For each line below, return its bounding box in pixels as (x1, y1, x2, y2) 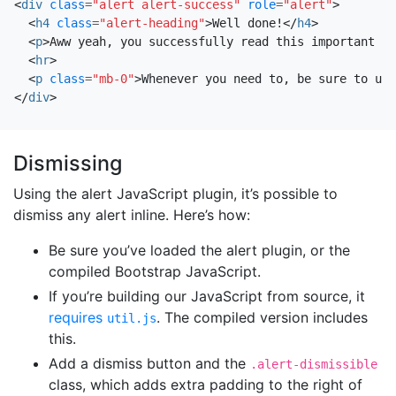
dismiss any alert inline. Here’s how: (13, 205, 250, 224)
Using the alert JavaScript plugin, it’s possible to (13, 184, 338, 202)
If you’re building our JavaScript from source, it (49, 286, 365, 305)
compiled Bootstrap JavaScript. (49, 262, 261, 280)
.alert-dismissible (250, 356, 377, 371)
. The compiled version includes (156, 308, 368, 326)
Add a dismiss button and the (49, 354, 250, 372)
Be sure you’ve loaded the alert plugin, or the (49, 240, 350, 259)
